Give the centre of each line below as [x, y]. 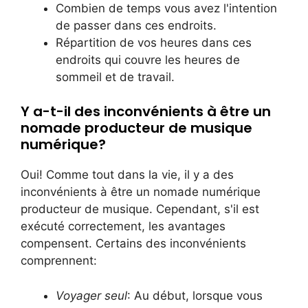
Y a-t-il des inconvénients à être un [146, 112]
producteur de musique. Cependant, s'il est [140, 209]
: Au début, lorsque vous [195, 295]
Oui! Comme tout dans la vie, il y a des [127, 175]
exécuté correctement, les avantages [123, 227]
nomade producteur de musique [136, 128]
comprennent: [59, 261]
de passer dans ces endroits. [136, 25]
